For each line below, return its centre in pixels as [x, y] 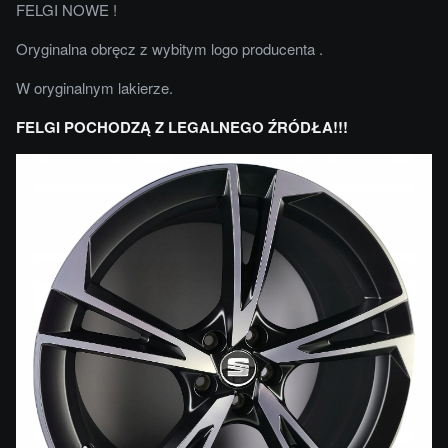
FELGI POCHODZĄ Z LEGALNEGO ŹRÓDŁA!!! [182, 126]
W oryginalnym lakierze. [94, 87]
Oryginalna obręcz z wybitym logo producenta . [169, 48]
